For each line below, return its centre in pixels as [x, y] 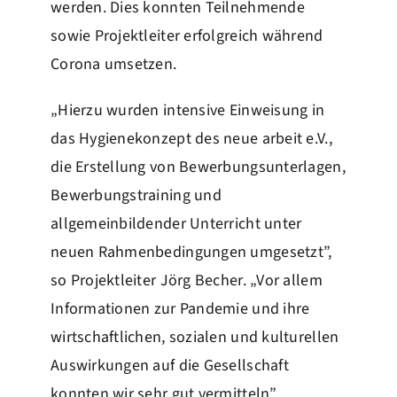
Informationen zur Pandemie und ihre [180, 308]
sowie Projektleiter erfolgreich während [187, 35]
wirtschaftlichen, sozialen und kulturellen [195, 337]
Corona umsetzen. [113, 64]
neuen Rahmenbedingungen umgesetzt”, [191, 252]
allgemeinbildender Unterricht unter [176, 223]
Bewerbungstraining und [136, 195]
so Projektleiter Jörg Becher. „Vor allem [186, 280]
